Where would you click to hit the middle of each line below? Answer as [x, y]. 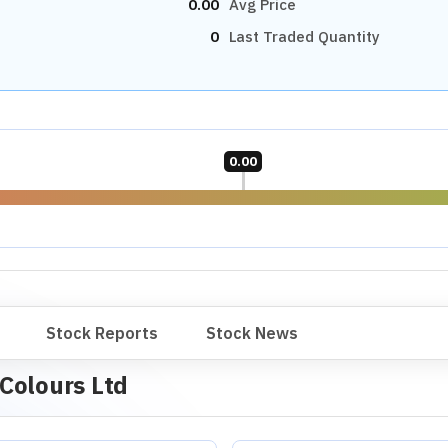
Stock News [252, 333]
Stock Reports [102, 333]
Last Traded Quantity [304, 36]
